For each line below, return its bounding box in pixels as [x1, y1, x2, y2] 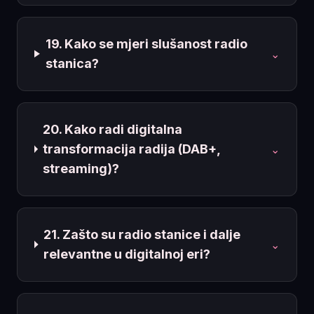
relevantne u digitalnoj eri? [43, 246, 210, 261]
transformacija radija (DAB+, [43, 141, 221, 156]
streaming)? [43, 161, 120, 176]
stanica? [45, 55, 99, 71]
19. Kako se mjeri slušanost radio [45, 36, 247, 51]
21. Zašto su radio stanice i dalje [43, 226, 240, 242]
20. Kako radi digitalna [43, 121, 183, 137]
